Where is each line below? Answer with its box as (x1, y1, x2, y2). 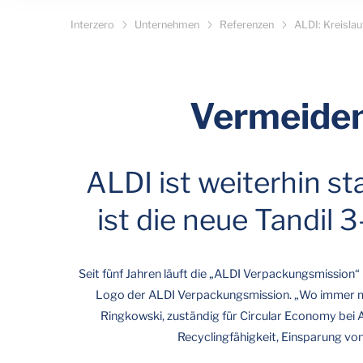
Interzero (70, 19, 114, 31)
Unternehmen (135, 19, 199, 31)
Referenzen (220, 19, 274, 31)
